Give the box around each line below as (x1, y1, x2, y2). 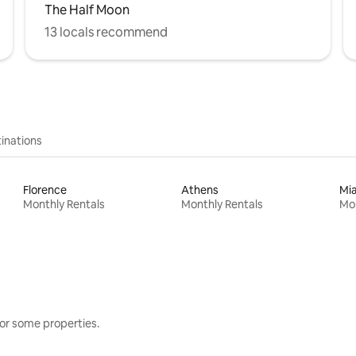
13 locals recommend (44, 23, 168, 41)
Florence (23, 182, 68, 197)
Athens (180, 182, 219, 197)
